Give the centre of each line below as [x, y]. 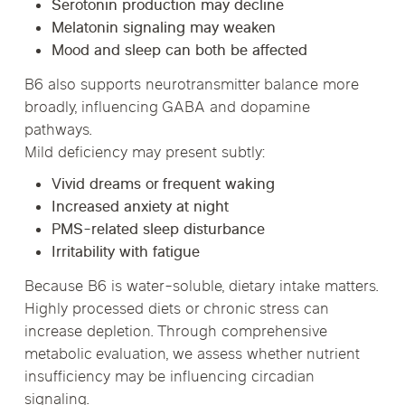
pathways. [58, 131]
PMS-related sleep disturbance [158, 231]
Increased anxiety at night [140, 208]
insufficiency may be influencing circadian [169, 378]
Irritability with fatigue [125, 254]
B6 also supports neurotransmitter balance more [191, 85]
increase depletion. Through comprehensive [175, 333]
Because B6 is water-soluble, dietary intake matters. [201, 288]
